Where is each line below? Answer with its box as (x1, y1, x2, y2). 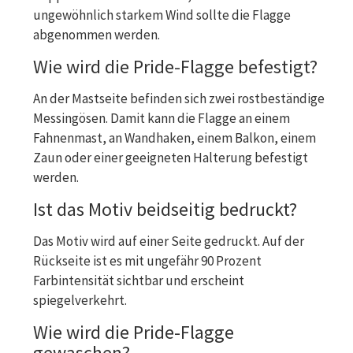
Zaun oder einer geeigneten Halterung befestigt (33, 148, 308, 166)
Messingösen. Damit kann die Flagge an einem (33, 109, 290, 127)
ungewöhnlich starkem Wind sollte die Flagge (33, 6, 291, 24)
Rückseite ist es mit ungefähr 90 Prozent (33, 251, 262, 269)
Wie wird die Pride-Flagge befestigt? (33, 54, 318, 79)
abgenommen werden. (33, 25, 160, 43)
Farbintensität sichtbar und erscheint (33, 271, 244, 289)
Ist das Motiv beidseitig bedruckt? (33, 196, 297, 221)
